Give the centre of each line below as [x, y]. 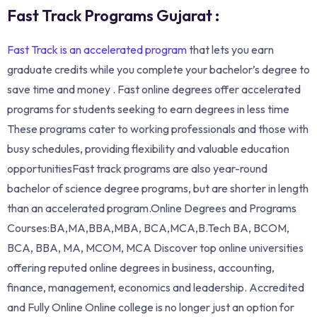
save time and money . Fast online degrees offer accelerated [154, 89]
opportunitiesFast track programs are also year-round [137, 168]
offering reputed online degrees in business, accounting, [141, 267]
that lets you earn [230, 49]
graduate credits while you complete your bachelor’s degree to [158, 69]
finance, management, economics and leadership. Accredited [156, 287]
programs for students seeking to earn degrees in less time [148, 109]
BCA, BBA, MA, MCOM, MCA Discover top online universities [155, 247]
